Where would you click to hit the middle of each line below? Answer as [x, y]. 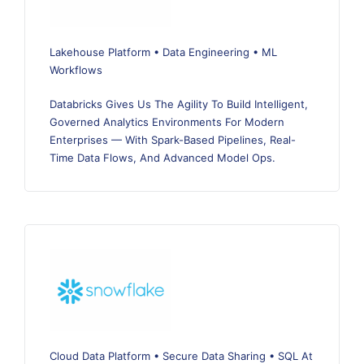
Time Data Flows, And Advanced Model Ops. [162, 158]
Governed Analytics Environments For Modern [167, 122]
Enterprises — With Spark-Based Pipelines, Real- [173, 140]
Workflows [76, 70]
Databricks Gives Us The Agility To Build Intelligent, [179, 104]
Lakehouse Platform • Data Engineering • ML [163, 52]
